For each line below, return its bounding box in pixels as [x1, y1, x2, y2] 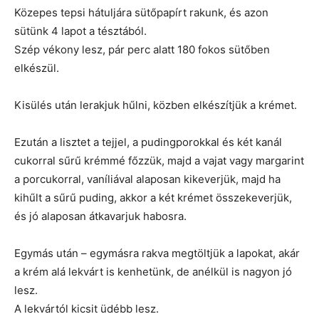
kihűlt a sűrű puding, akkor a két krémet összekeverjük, [14, 191, 292, 205]
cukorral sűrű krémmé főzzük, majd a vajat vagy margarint [14, 154, 304, 168]
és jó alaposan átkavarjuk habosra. [14, 209, 187, 224]
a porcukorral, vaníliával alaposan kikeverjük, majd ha [14, 172, 281, 187]
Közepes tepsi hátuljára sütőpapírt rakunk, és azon [14, 6, 268, 20]
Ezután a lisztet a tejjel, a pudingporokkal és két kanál [14, 135, 282, 150]
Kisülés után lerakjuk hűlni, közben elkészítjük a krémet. [14, 98, 297, 113]
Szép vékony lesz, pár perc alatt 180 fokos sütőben [14, 43, 270, 57]
